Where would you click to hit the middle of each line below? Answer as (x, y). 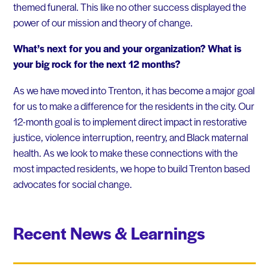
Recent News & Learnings (109, 233)
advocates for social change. (72, 184)
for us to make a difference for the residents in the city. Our (134, 106)
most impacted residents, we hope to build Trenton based (131, 168)
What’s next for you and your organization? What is (127, 48)
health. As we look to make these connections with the (125, 153)
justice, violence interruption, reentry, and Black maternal (130, 137)
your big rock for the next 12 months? (96, 64)
